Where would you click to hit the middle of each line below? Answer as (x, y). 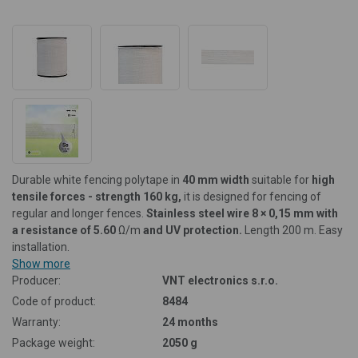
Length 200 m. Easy (292, 230)
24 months (191, 322)
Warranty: (36, 322)
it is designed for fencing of (251, 197)
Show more (41, 264)
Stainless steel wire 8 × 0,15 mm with (242, 213)
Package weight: (54, 343)
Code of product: (54, 301)
